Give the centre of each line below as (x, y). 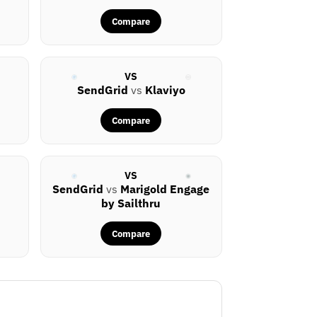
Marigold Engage (165, 189)
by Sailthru (131, 203)
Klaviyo (165, 90)
